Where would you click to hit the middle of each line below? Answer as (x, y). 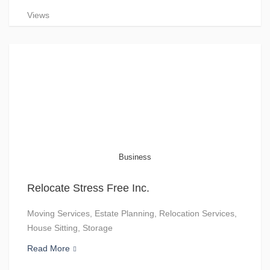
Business (135, 157)
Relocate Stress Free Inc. (88, 188)
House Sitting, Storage (70, 228)
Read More (49, 248)
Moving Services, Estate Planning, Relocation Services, (132, 213)
